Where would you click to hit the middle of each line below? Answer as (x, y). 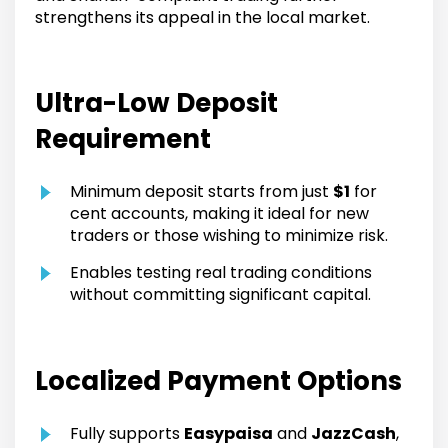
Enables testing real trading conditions (221, 273)
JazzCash (353, 434)
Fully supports (127, 434)
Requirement (123, 139)
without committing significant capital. (220, 295)
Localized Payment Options (218, 381)
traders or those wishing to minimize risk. (229, 236)
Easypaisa (228, 434)
